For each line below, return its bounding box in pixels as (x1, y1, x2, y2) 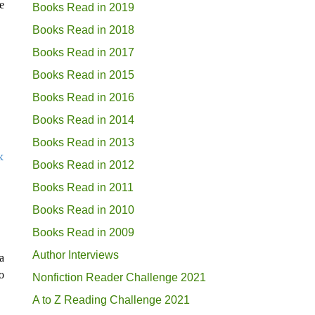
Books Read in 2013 (32, 136, 134, 148)
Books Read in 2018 (32, 23, 134, 36)
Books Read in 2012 (32, 158, 134, 171)
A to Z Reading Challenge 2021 (32, 293, 190, 306)
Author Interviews (32, 248, 119, 261)
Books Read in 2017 (32, 46, 134, 58)
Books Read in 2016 (32, 91, 134, 103)
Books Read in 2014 (32, 113, 134, 126)
